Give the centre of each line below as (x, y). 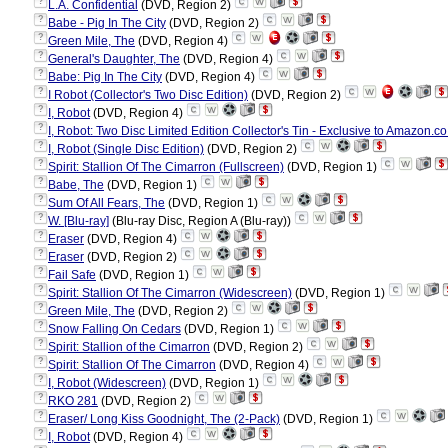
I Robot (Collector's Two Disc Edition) (148, 95)
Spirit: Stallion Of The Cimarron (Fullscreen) (166, 167)
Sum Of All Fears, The (106, 203)
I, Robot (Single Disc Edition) (126, 149)
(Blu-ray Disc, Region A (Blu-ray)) (201, 221)
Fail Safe (72, 275)
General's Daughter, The (114, 59)
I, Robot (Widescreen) (107, 383)
